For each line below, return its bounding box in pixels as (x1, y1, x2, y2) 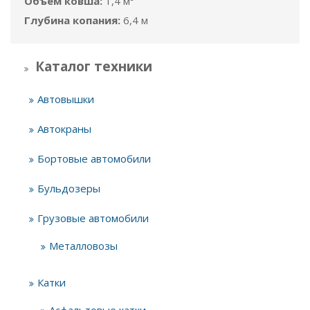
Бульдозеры (37, 181, 100, 195)
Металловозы (49, 239, 118, 253)
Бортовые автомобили (37, 152, 151, 165)
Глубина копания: (24, 13, 120, 27)
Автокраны (37, 122, 91, 136)
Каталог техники (35, 57, 152, 75)
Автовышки (37, 92, 94, 106)
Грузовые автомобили (37, 211, 149, 225)
